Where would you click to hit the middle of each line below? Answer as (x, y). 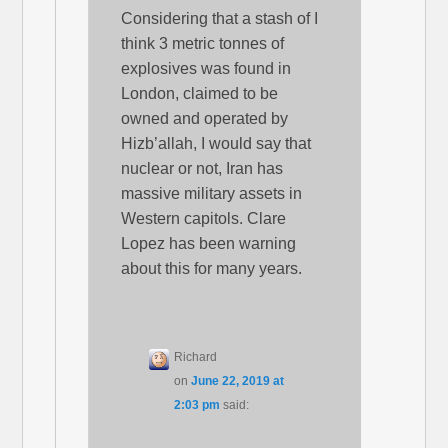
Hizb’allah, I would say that (216, 144)
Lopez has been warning (209, 244)
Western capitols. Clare (204, 219)
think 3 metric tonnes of (203, 44)
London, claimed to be (200, 94)
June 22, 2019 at (238, 381)
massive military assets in (212, 194)
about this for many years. (212, 269)
